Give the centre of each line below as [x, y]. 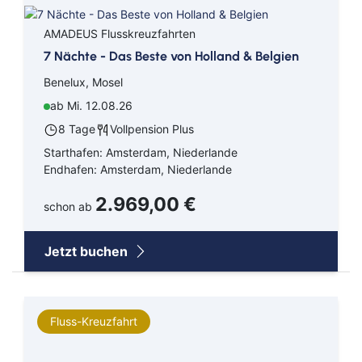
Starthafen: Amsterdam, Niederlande [141, 153]
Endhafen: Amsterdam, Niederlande [138, 170]
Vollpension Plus [152, 129]
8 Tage [77, 129]
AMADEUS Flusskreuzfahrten [120, 34]
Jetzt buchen [88, 252]
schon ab [69, 207]
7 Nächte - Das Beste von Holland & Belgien [171, 57]
